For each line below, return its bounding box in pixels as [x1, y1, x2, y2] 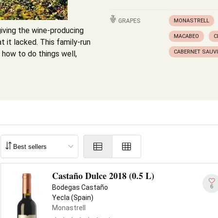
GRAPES [118, 18, 140, 24]
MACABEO [174, 33, 199, 39]
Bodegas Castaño [52, 183, 108, 191]
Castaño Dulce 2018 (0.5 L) [52, 169, 154, 182]
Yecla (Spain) [52, 194, 93, 201]
